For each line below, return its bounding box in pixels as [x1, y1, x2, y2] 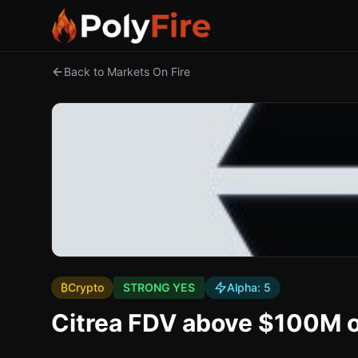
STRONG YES [123, 280, 195, 294]
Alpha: [227, 280, 264, 294]
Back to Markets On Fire [64, 65, 190, 78]
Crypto [68, 280, 104, 294]
